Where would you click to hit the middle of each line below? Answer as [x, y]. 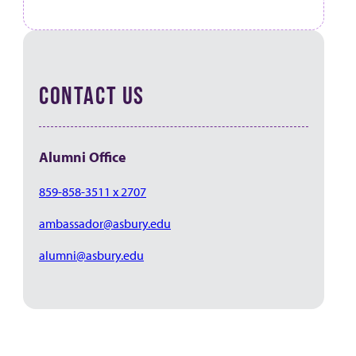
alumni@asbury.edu [91, 255]
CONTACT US [92, 95]
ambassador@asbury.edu [105, 224]
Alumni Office [83, 157]
